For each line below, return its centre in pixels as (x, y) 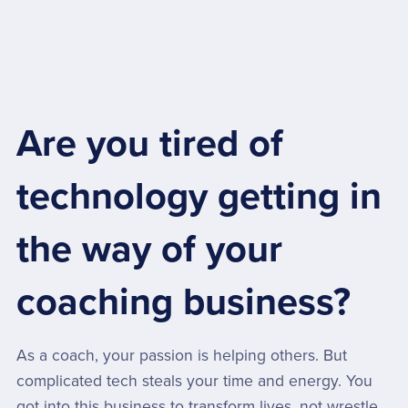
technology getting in (199, 197)
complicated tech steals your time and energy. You (194, 382)
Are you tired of (149, 144)
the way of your (149, 250)
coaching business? (183, 303)
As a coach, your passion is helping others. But (181, 356)
